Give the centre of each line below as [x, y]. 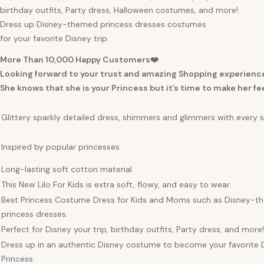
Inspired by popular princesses [60, 146]
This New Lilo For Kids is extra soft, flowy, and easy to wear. [116, 184]
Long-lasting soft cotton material [67, 169]
